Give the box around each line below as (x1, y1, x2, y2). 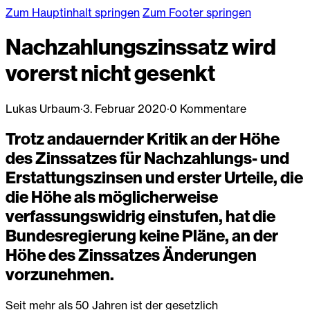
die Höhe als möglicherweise (6, 187, 218, 207)
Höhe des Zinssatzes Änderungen (6, 245, 257, 265)
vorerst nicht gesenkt (6, 60, 215, 87)
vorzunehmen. (6, 264, 114, 284)
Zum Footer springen (143, 6, 251, 19)
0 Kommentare (170, 101, 246, 116)
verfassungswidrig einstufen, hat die (6, 206, 275, 226)
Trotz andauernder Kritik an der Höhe (6, 129, 280, 149)
